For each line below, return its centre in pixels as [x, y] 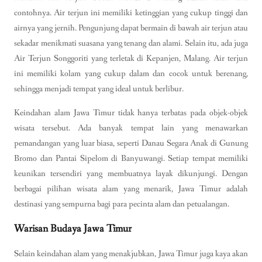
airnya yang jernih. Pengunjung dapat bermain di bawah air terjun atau [131, 28]
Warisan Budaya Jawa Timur [73, 228]
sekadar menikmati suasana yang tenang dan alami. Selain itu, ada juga [131, 43]
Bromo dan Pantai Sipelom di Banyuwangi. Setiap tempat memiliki [131, 158]
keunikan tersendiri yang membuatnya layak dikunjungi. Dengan [131, 173]
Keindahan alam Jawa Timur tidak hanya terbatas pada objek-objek [131, 113]
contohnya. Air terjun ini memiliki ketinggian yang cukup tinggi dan [131, 13]
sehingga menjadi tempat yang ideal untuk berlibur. [99, 89]
